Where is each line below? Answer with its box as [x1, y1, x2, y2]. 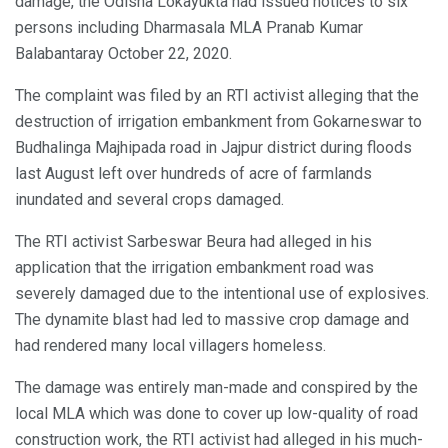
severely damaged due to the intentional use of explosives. [15, 283, 429, 303]
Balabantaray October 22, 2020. [15, 43, 232, 63]
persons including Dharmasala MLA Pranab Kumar [15, 17, 363, 37]
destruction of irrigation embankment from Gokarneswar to [15, 111, 422, 131]
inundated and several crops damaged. [15, 189, 284, 209]
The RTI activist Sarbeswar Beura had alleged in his [15, 231, 372, 251]
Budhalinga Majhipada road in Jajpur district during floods [15, 137, 412, 157]
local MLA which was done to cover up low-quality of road [15, 403, 418, 423]
